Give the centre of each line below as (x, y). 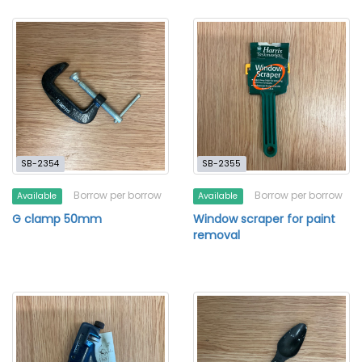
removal (217, 235)
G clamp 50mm (57, 219)
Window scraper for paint (264, 219)
